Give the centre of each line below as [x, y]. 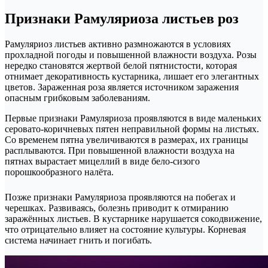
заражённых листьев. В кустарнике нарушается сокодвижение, [133, 219]
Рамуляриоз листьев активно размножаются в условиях [118, 44]
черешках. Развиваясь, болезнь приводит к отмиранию [117, 208]
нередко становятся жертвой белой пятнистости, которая [121, 66]
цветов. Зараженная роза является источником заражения [122, 87]
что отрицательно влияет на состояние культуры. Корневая [125, 230]
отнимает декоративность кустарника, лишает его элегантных [132, 77]
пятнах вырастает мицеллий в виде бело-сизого [102, 162]
